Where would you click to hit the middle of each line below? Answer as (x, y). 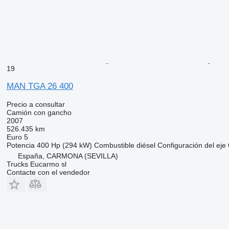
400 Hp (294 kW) (64, 145)
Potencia (20, 145)
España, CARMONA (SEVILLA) (68, 156)
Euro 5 (17, 137)
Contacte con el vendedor (48, 172)
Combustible (114, 145)
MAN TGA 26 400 (40, 86)
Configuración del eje (191, 145)
